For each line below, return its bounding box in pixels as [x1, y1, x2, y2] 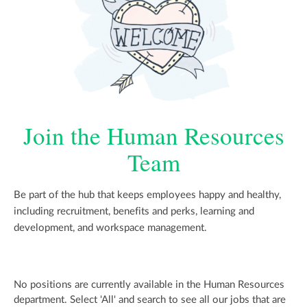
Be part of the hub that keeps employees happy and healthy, [14, 190, 281, 201]
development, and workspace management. [14, 223, 207, 234]
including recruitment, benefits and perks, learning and [14, 206, 254, 217]
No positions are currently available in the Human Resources [14, 280, 284, 291]
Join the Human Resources [23, 119, 284, 151]
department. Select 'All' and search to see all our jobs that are [14, 295, 286, 306]
